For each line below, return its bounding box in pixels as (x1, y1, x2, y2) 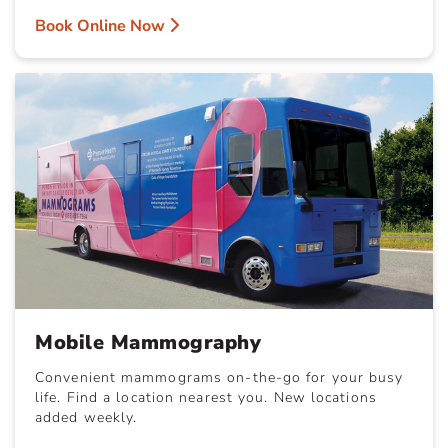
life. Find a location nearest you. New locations (35, 387, 377, 407)
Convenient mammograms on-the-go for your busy (35, 367, 404, 387)
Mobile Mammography (35, 328, 261, 356)
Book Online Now (35, 15, 169, 38)
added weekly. (35, 407, 138, 427)
